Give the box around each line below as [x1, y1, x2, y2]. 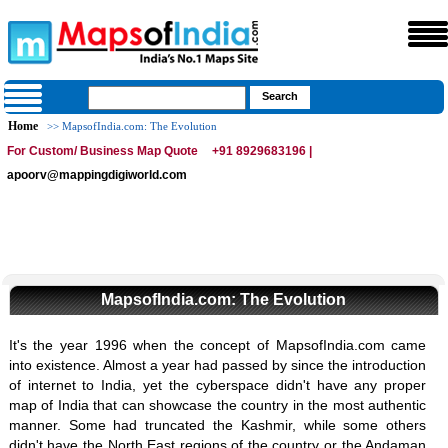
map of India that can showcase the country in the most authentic [8, 397, 427, 413]
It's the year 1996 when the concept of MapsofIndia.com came [8, 337, 427, 353]
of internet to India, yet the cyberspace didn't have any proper [8, 377, 427, 393]
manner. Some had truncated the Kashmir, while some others [8, 417, 427, 433]
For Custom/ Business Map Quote [7, 144, 199, 158]
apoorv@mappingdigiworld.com [7, 168, 188, 182]
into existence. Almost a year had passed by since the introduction [8, 357, 427, 373]
